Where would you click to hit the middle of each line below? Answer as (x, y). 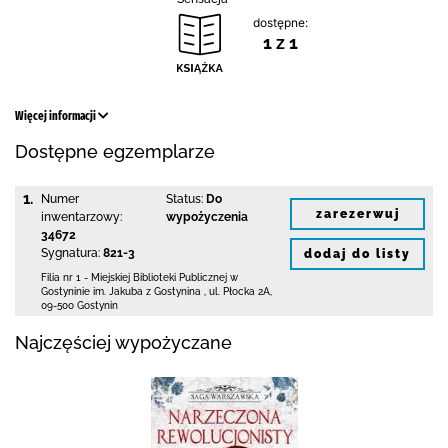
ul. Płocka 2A (239, 291)
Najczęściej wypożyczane (123, 342)
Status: (184, 199)
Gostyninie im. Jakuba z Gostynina (122, 291)
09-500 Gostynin (79, 305)
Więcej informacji (56, 116)
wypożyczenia (206, 217)
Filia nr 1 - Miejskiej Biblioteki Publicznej (134, 277)
